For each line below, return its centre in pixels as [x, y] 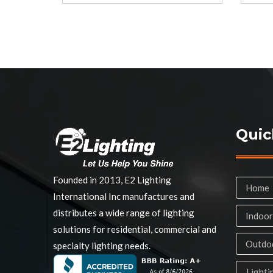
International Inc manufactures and [124, 196]
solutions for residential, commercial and [135, 229]
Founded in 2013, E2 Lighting [112, 180]
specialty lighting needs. [102, 246]
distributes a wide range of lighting [124, 213]
